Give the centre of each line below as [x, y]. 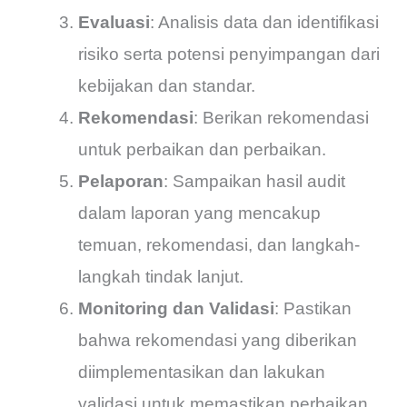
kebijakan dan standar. [167, 86]
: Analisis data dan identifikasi [265, 23]
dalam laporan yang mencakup [200, 213]
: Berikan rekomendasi [282, 118]
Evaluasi [114, 23]
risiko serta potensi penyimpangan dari [229, 55]
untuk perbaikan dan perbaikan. [203, 150]
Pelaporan [121, 182]
